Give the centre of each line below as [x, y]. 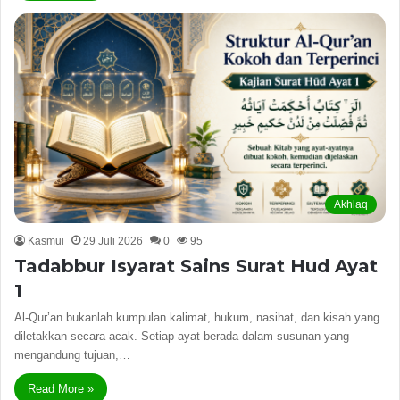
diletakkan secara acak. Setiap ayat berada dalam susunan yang [182, 336]
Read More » [61, 388]
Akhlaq [351, 204]
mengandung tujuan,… [72, 354]
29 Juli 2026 [113, 241]
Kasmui [46, 241]
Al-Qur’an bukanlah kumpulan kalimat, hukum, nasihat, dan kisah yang [197, 317]
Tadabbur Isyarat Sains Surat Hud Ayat [196, 266]
